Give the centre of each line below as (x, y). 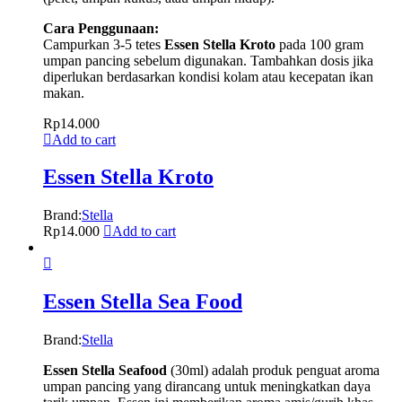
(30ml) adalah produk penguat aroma (273, 371)
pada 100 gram (319, 44)
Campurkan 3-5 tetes (104, 44)
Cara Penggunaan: (101, 28)
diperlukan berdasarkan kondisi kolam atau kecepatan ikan (208, 76)
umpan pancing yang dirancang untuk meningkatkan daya (207, 387)
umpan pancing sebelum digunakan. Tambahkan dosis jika (208, 60)
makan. (64, 92)
